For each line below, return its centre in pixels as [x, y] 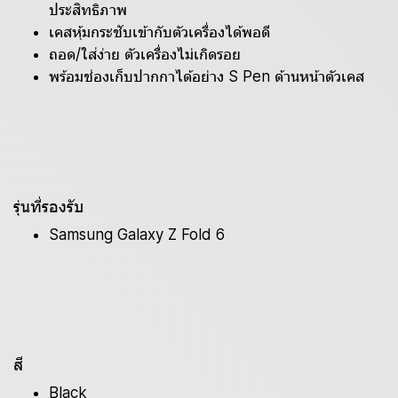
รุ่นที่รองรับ [48, 207]
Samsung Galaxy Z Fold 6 [137, 235]
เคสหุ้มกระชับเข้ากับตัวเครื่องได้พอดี [159, 32]
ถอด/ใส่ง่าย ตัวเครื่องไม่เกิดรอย [145, 54]
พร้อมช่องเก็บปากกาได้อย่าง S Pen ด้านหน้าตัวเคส [207, 76]
